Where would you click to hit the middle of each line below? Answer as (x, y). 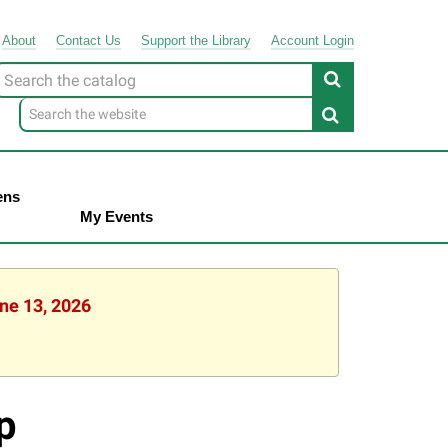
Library (229, 40)
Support (163, 40)
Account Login (312, 40)
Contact (78, 40)
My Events (116, 216)
